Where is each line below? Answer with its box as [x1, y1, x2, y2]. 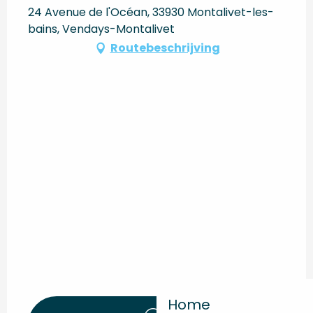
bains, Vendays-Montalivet [28, 21, 175, 38]
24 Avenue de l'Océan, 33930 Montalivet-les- [28, 4, 274, 21]
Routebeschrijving [110, 40, 220, 57]
